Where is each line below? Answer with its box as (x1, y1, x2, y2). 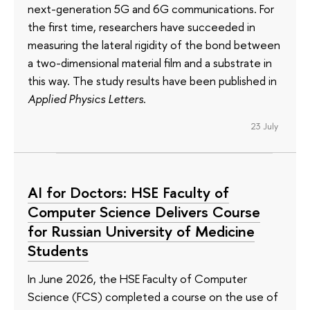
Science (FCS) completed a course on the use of (28, 288, 278, 304)
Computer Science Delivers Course (28, 201, 260, 222)
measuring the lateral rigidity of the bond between (28, 37, 280, 53)
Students (28, 239, 89, 261)
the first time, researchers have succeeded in (28, 19, 255, 35)
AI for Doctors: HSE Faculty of (28, 181, 229, 203)
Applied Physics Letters (28, 91, 143, 107)
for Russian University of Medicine (28, 220, 255, 241)
